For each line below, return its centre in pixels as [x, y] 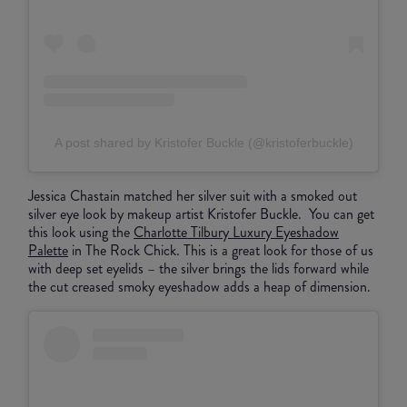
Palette [48, 250]
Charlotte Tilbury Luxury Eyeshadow [236, 232]
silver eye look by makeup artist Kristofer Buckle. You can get [201, 213]
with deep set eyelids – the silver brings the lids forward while [199, 268]
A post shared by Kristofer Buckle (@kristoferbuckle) [203, 142]
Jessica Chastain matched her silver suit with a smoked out [193, 195]
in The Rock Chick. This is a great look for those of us [221, 250]
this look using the [81, 232]
